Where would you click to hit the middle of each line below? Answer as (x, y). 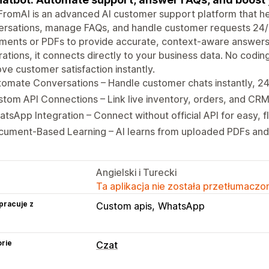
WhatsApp (181, 206)
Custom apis (124, 206)
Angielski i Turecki (136, 172)
